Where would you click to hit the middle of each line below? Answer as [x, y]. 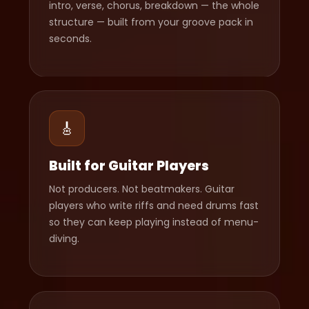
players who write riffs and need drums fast [154, 206]
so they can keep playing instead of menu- [154, 222]
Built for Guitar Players [129, 166]
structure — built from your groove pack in [151, 22]
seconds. [71, 39]
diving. [64, 239]
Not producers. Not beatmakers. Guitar [142, 189]
